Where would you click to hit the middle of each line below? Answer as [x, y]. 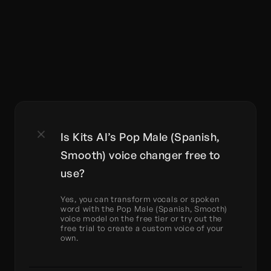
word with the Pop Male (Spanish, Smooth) [144, 209]
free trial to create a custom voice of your [142, 228]
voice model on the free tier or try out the [142, 218]
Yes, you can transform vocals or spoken [140, 199]
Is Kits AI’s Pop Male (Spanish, [140, 137]
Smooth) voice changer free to [141, 155]
